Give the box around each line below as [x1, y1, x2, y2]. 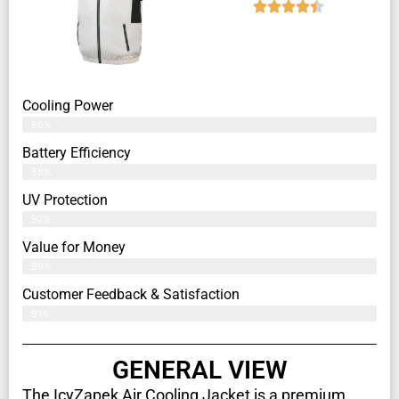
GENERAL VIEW [111, 355, 288, 386]
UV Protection [22, 191, 108, 209]
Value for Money [22, 239, 126, 256]
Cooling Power [22, 97, 113, 115]
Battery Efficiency [22, 144, 131, 162]
